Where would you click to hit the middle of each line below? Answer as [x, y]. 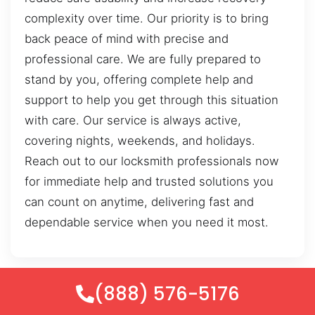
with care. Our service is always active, [133, 121]
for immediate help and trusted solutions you [149, 182]
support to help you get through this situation [152, 100]
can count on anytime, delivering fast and [139, 202]
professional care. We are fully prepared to [143, 59]
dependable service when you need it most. [147, 223]
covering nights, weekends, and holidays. [140, 141]
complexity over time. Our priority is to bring [147, 19]
